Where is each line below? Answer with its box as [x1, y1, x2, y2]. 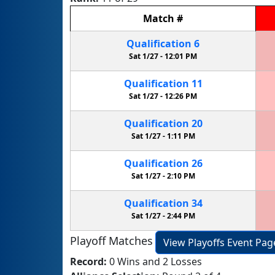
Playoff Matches [70, 233, 153, 249]
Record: [70, 255, 109, 269]
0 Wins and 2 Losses [109, 255, 202, 269]
